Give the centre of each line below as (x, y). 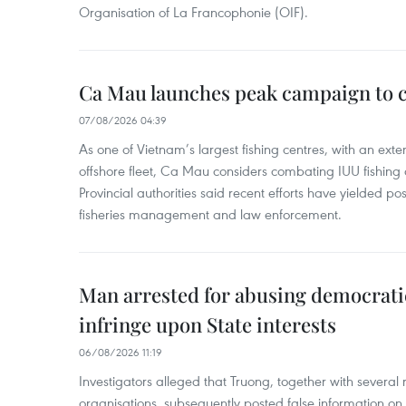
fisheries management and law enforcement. (210, 214)
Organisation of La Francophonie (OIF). (193, 12)
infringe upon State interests (208, 324)
